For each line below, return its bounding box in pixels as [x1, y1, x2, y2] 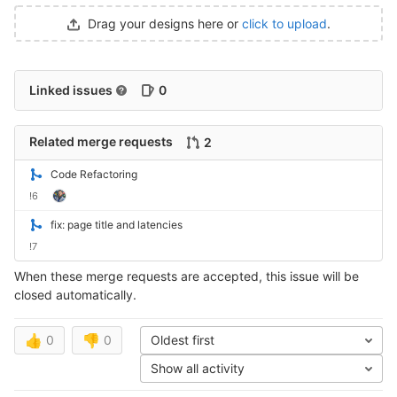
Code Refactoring [51, 167, 137, 181]
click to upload [242, 16, 327, 31]
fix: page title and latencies [51, 218, 183, 231]
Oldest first [151, 332, 214, 347]
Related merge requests [29, 133, 175, 149]
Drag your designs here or [88, 16, 242, 31]
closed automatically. [14, 287, 136, 302]
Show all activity [151, 361, 245, 376]
